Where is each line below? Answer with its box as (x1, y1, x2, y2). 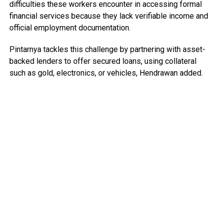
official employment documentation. (9, 23, 131, 32)
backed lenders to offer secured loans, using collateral (9, 56, 196, 66)
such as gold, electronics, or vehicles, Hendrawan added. (9, 68, 203, 78)
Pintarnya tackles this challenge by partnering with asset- (9, 45, 205, 54)
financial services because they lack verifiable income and (9, 11, 208, 21)
